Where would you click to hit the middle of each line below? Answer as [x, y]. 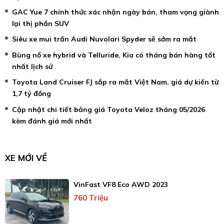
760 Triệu [90, 198]
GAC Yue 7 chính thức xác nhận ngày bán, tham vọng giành [115, 12]
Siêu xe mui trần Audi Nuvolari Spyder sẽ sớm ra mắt [104, 39]
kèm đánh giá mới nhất [52, 121]
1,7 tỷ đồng [31, 94]
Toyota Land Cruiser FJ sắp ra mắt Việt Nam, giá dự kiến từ [115, 82]
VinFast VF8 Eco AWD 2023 [120, 185]
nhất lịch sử [32, 66]
